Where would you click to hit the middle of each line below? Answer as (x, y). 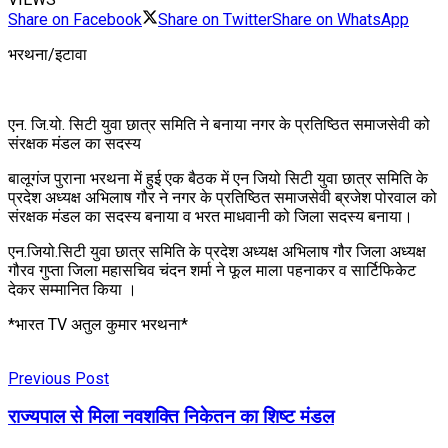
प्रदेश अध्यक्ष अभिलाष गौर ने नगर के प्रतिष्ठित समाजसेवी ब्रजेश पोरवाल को (222, 197)
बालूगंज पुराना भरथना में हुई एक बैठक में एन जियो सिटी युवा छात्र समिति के (218, 178)
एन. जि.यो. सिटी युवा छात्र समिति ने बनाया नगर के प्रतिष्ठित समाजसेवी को (219, 124)
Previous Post (58, 378)
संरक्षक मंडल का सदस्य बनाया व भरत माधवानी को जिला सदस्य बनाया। (210, 216)
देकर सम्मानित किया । (72, 289)
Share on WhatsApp (340, 19)
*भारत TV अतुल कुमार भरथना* (98, 324)
